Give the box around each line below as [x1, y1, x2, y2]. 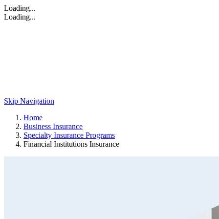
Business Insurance [23, 122, 83, 131]
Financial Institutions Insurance [23, 140, 119, 148]
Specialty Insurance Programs [23, 131, 115, 139]
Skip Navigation [4, 97, 54, 105]
